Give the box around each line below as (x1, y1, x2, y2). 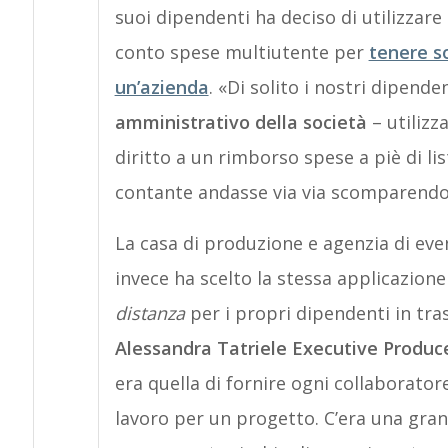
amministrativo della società (114, 110, 367, 134)
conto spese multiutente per (114, 40, 369, 64)
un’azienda (114, 75, 209, 99)
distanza (114, 301, 185, 325)
